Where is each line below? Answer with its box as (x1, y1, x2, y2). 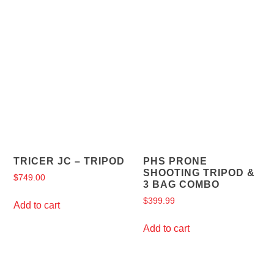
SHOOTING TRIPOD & (143, 168, 255, 179)
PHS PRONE (143, 156, 207, 167)
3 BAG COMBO (143, 179, 220, 190)
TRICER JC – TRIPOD (13, 156, 125, 167)
